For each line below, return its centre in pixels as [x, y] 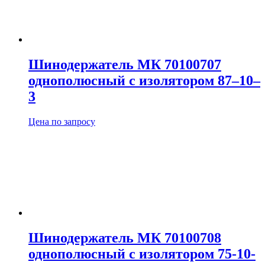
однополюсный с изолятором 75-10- [142, 253]
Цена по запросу [62, 121]
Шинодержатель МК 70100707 [125, 64]
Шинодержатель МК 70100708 [125, 237]
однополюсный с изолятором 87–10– [144, 80]
